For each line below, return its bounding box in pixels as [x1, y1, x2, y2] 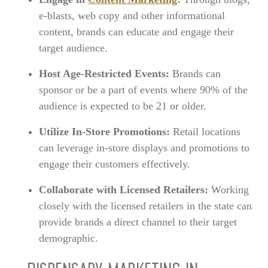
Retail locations [169, 125, 240, 138]
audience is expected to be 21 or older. [38, 99, 206, 112]
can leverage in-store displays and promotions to [38, 141, 249, 154]
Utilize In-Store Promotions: [38, 125, 170, 138]
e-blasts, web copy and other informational [38, 9, 225, 22]
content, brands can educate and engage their [38, 25, 234, 38]
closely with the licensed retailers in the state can [38, 199, 252, 212]
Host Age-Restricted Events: [38, 67, 172, 80]
